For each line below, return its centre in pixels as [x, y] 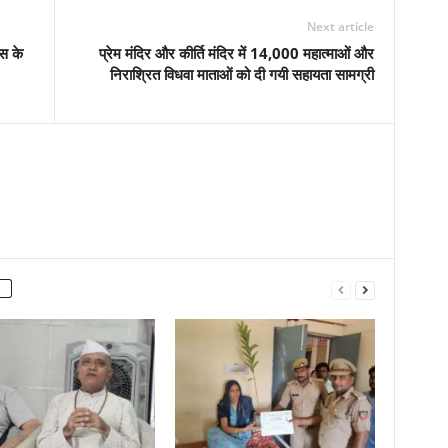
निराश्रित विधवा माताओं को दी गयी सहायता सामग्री [241, 74]
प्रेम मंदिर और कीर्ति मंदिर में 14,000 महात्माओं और [236, 53]
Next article [340, 26]
